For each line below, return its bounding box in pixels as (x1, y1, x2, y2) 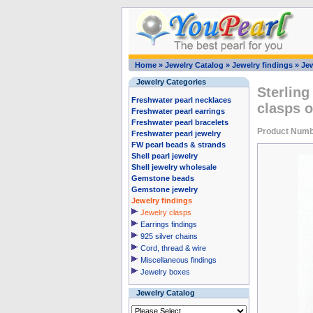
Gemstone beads (131, 174, 194, 182)
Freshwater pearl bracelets (131, 118, 228, 126)
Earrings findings (140, 220, 197, 228)
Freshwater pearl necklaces (131, 96, 231, 104)
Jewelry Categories (136, 78, 206, 86)
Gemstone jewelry (131, 185, 198, 194)
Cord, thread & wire (140, 244, 206, 252)
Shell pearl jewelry (131, 152, 198, 160)
